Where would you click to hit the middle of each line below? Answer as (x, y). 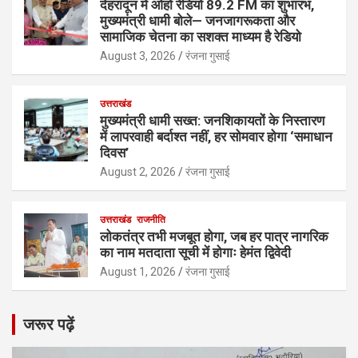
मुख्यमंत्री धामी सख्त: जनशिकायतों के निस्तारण (212, 120)
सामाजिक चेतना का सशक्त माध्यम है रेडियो (201, 36)
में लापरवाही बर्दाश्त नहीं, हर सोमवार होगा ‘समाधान (216, 136)
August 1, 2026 (138, 271)
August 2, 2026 (138, 171)
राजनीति (151, 219)
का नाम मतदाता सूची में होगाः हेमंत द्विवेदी (195, 252)
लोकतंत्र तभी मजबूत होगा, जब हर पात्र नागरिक (214, 236)
